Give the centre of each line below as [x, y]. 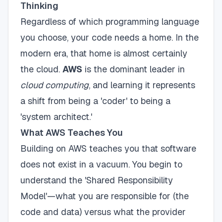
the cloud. [41, 69]
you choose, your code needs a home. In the [110, 37]
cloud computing [55, 85]
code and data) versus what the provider [103, 212]
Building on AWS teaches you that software [108, 148]
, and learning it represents [142, 85]
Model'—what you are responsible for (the [105, 196]
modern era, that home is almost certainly [104, 53]
